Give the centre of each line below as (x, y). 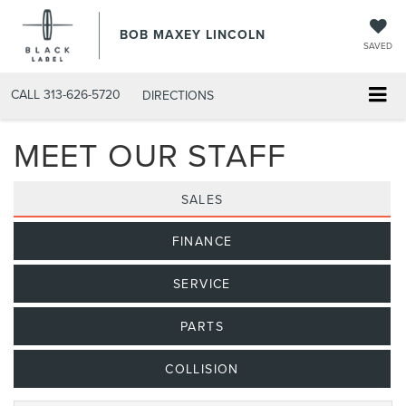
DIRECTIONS (178, 95)
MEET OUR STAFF (150, 154)
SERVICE (202, 283)
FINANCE (202, 241)
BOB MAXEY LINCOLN (193, 34)
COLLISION (202, 368)
